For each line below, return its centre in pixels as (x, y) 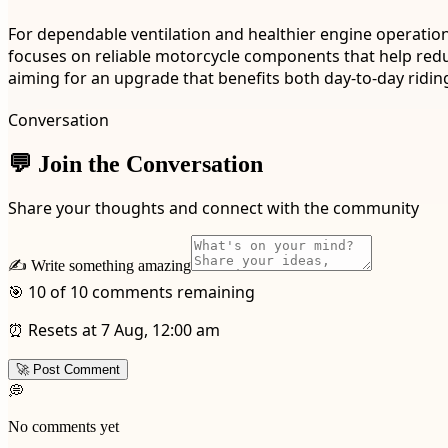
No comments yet (63, 427)
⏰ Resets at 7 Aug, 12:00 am (114, 330)
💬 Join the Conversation (135, 163)
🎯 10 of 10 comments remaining (131, 292)
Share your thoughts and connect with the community (213, 208)
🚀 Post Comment (68, 370)
